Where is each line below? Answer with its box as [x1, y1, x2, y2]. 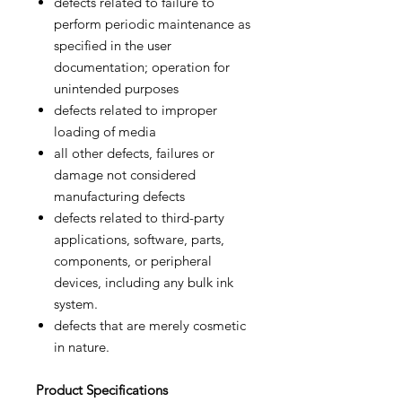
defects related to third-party [54, 209, 224, 226]
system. [54, 295, 98, 312]
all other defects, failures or [54, 144, 214, 162]
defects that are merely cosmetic [54, 317, 246, 334]
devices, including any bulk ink [54, 274, 233, 291]
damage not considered [54, 166, 196, 183]
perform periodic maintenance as [54, 15, 250, 32]
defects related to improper [54, 101, 217, 118]
